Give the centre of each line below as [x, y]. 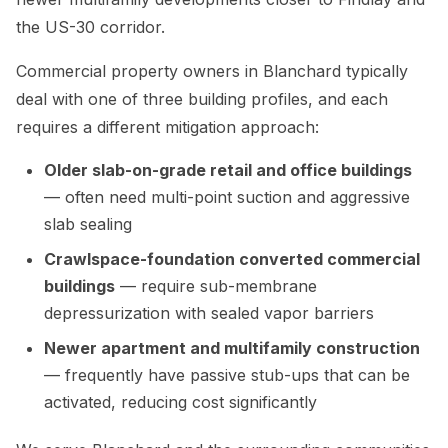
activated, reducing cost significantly [180, 402]
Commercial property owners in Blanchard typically [212, 71]
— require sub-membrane [216, 286]
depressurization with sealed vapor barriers [209, 313]
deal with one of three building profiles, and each [202, 99]
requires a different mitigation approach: [167, 127]
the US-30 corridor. [90, 27]
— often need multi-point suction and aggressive [227, 197]
